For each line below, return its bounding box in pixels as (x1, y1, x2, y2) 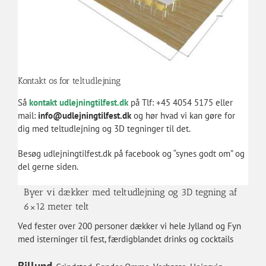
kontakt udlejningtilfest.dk (28, 96, 128, 108)
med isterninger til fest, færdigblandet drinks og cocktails (17, 233, 233, 245)
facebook (125, 147, 160, 159)
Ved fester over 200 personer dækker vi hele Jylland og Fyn (17, 220, 241, 232)
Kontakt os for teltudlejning (17, 75, 121, 86)
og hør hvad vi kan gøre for (131, 109, 235, 121)
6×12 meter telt (23, 200, 89, 212)
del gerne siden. (17, 160, 78, 172)
